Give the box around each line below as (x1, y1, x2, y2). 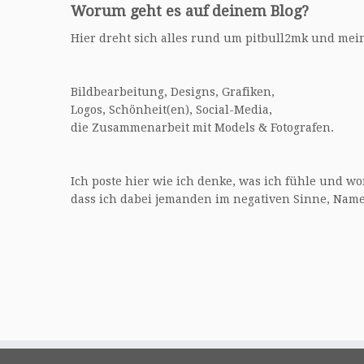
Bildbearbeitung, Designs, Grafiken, (71, 85, 275, 98)
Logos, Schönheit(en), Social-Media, (71, 103, 272, 116)
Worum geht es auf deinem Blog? (71, 2, 309, 19)
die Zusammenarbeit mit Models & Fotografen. (71, 121, 334, 134)
